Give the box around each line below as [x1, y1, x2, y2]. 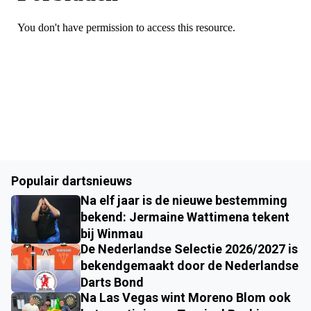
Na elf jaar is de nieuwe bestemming [81, 192, 287, 208]
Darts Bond [81, 274, 144, 289]
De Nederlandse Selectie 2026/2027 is [81, 241, 298, 256]
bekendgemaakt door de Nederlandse [81, 258, 299, 273]
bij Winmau [81, 226, 143, 241]
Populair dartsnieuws [11, 173, 132, 188]
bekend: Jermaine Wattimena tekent [81, 209, 289, 224]
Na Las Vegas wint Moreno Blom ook [81, 289, 291, 305]
